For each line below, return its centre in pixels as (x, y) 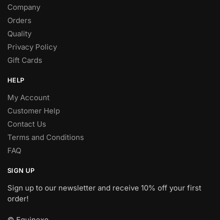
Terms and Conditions (46, 137)
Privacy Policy (32, 47)
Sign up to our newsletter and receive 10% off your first (104, 188)
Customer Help (34, 111)
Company (24, 7)
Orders (19, 21)
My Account (28, 98)
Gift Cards (25, 60)
